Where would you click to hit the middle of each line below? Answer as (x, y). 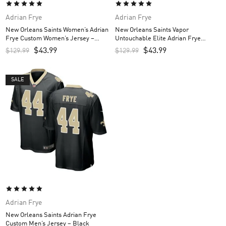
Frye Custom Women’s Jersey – (50, 38)
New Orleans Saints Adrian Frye (51, 215)
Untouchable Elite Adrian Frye (158, 38)
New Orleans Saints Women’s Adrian (57, 30)
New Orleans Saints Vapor (152, 30)
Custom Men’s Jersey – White (156, 47)
